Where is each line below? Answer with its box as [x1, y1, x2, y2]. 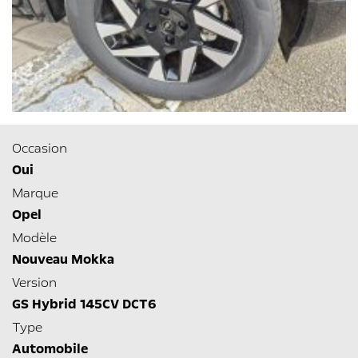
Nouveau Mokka [12, 250, 114, 269]
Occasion [12, 139, 67, 157]
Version [12, 273, 57, 291]
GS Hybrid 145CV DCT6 [12, 295, 157, 314]
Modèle [12, 229, 57, 246]
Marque [12, 184, 58, 201]
